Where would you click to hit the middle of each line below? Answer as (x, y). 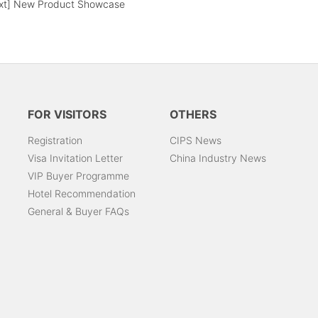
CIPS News (196, 141)
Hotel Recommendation (82, 194)
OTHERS (193, 115)
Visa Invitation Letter (75, 158)
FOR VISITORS (67, 115)
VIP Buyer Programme (78, 176)
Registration (55, 141)
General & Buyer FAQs (78, 212)
